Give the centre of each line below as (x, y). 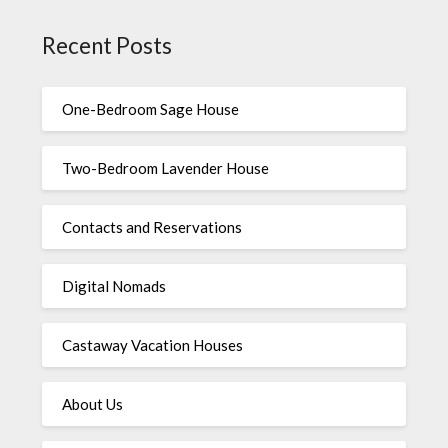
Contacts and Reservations (152, 226)
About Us (93, 403)
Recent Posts (107, 46)
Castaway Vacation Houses (153, 344)
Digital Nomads (114, 285)
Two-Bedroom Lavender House (166, 167)
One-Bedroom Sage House (151, 108)
